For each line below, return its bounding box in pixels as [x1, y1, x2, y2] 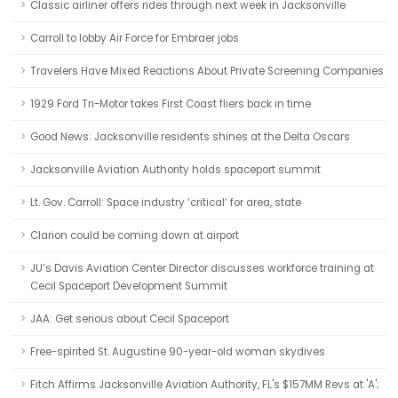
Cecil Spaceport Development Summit [30, 279, 227, 293]
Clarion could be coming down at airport [30, 228, 239, 243]
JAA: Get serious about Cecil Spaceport [30, 312, 229, 326]
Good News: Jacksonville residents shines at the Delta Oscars [30, 130, 350, 144]
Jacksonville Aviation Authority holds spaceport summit [30, 163, 321, 177]
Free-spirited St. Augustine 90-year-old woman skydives [30, 345, 325, 359]
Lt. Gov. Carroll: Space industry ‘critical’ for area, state [30, 195, 301, 210]
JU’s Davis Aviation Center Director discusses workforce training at [30, 261, 374, 275]
